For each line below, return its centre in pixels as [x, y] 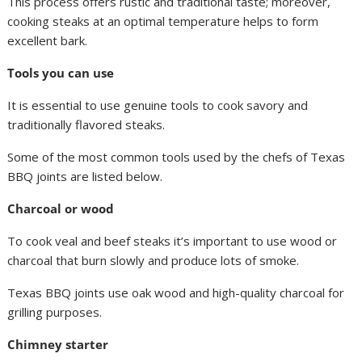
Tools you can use [61, 73]
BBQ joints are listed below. [85, 176]
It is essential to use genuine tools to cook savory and [158, 105]
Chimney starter [58, 344]
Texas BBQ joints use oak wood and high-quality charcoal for [176, 293]
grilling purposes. [55, 312]
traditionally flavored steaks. [86, 124]
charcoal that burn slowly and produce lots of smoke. [154, 260]
